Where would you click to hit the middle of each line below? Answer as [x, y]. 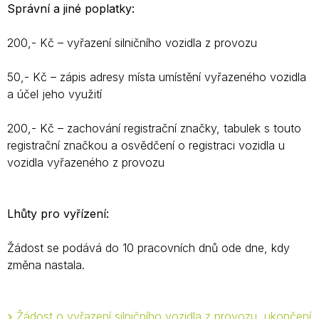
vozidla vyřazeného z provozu [86, 162]
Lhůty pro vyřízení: [58, 214]
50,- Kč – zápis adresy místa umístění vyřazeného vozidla [157, 77]
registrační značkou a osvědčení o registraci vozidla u [146, 145]
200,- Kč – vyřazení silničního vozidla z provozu [132, 43]
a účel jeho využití [54, 94]
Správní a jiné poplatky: [71, 9]
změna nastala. [46, 265]
